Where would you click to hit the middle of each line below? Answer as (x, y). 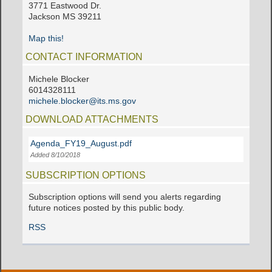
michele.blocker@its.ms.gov (83, 101)
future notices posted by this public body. (107, 208)
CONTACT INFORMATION (84, 57)
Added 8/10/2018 (56, 155)
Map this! (46, 38)
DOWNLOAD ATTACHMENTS (92, 120)
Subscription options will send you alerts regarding (125, 197)
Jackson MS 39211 (65, 16)
